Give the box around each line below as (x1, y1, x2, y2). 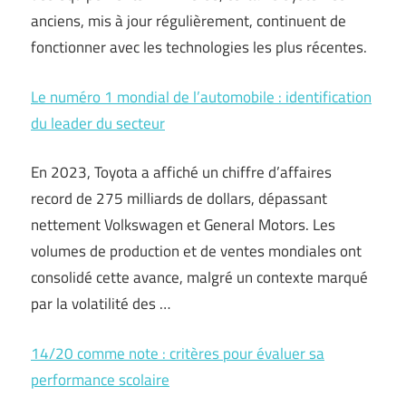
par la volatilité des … (31, 292, 170, 316)
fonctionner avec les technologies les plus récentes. (31, 35, 367, 60)
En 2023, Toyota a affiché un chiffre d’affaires (31, 160, 332, 185)
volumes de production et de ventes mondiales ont (31, 239, 362, 264)
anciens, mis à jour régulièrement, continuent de (31, 9, 346, 34)
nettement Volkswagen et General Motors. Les (31, 213, 335, 237)
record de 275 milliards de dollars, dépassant (31, 187, 327, 211)
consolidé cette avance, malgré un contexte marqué (31, 266, 368, 290)
